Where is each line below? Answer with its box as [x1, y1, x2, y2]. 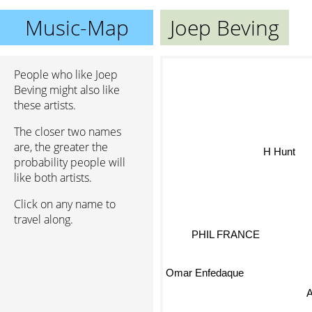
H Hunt [261, 146, 294, 158]
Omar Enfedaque [166, 268, 244, 281]
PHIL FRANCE [190, 226, 259, 239]
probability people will [14, 155, 125, 170]
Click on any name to [14, 196, 116, 212]
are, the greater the [14, 139, 108, 155]
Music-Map [24, 13, 129, 42]
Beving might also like [14, 82, 120, 97]
